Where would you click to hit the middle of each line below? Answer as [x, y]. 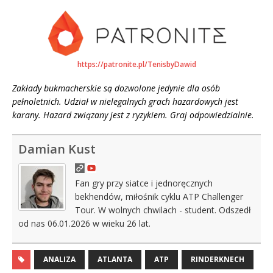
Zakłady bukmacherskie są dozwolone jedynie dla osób [116, 88]
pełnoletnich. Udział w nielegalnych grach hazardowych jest [125, 102]
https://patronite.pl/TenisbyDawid [136, 65]
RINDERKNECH [218, 260]
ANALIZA [59, 260]
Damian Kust [57, 149]
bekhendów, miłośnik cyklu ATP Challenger [159, 197]
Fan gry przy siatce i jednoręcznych [144, 183]
